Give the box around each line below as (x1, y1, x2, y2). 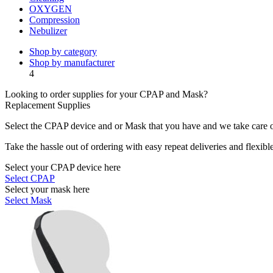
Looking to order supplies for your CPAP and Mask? (5, 89, 208, 99)
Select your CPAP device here (5, 162, 121, 172)
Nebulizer (29, 26, 67, 36)
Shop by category (29, 46, 97, 57)
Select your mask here (5, 184, 90, 194)
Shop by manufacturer (29, 57, 115, 68)
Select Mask (5, 195, 52, 205)
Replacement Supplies (5, 100, 90, 110)
